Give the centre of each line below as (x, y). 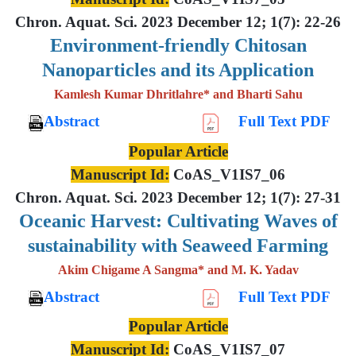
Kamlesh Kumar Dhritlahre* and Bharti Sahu (178, 94)
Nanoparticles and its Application (178, 70)
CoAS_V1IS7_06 (227, 174)
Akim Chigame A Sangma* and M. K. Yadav (178, 269)
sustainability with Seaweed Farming (178, 245)
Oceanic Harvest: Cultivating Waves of (178, 221)
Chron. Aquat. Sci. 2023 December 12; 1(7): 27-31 (178, 197)
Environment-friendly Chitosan (178, 45)
